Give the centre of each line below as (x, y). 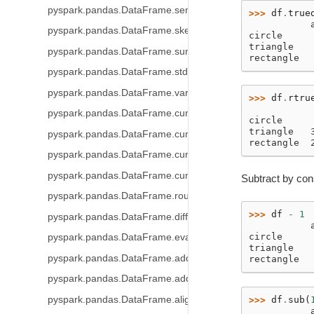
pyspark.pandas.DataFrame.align (121, 299)
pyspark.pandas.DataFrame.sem (120, 10)
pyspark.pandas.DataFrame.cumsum (130, 155)
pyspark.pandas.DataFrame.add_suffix (134, 279)
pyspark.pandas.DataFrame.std (117, 72)
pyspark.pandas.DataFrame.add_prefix (134, 258)
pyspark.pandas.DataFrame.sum (120, 51)
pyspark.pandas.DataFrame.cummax (130, 134)
